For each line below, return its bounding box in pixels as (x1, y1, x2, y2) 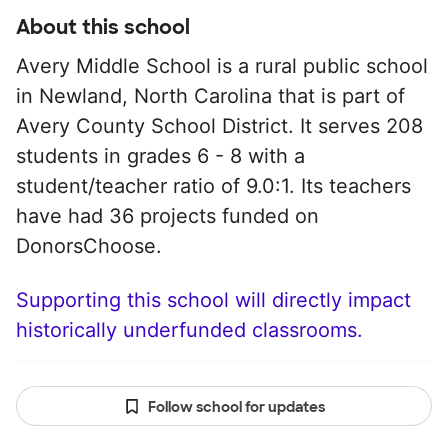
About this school (16, 14, 190, 40)
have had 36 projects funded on (16, 204, 319, 228)
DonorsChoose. (16, 234, 162, 258)
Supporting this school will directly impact (16, 288, 411, 312)
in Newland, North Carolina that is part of (16, 84, 405, 108)
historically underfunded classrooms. (16, 318, 363, 342)
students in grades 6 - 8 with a (16, 144, 305, 168)
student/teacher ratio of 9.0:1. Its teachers (16, 174, 411, 198)
